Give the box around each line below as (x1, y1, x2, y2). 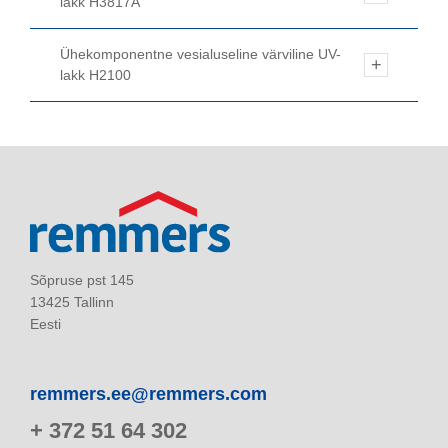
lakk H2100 (60, 67, 131, 84)
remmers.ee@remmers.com (30, 383, 267, 404)
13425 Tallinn (30, 293, 114, 310)
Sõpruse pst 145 (30, 271, 134, 288)
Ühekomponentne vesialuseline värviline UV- (60, 46, 341, 63)
